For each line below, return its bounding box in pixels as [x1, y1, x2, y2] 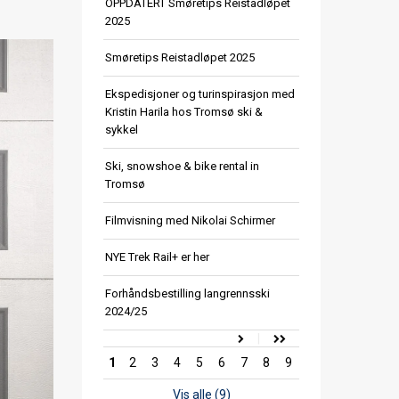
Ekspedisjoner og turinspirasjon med [105, 87, 295, 101]
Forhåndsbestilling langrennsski [105, 287, 270, 300]
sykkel [105, 123, 138, 136]
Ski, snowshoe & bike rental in [105, 159, 259, 173]
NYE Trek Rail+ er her [105, 250, 209, 264]
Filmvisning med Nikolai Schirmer [105, 214, 275, 227]
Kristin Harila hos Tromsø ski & [105, 105, 263, 118]
